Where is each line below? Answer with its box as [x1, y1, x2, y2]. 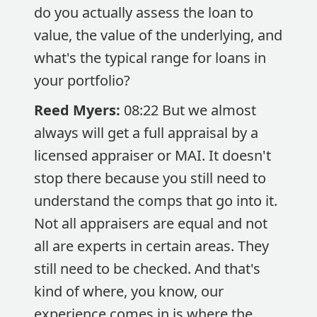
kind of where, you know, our [34, 282, 224, 301]
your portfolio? [34, 71, 130, 90]
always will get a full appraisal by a [34, 123, 258, 142]
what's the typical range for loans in [34, 48, 266, 67]
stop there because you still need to [34, 168, 266, 188]
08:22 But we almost [124, 100, 256, 120]
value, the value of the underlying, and [34, 25, 282, 45]
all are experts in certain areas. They [34, 236, 269, 255]
